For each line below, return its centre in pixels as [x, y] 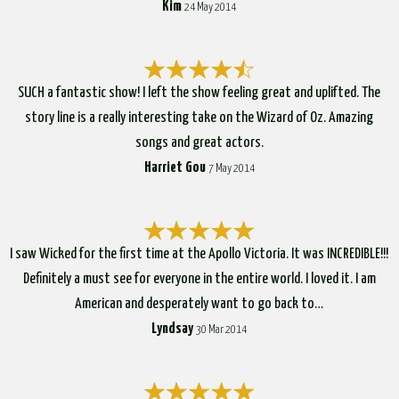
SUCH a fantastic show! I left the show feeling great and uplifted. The [199, 93]
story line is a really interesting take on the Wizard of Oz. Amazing [199, 118]
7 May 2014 [231, 168]
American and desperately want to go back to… [199, 304]
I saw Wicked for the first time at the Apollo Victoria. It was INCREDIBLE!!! [199, 254]
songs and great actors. [199, 142]
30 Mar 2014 [222, 330]
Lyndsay [173, 329]
